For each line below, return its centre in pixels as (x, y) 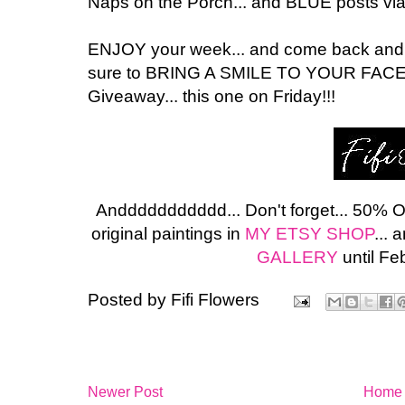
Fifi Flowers (215, 300)
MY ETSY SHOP (310, 233)
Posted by (129, 300)
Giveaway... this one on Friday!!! (212, 96)
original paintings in (169, 233)
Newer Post (125, 391)
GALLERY (298, 257)
